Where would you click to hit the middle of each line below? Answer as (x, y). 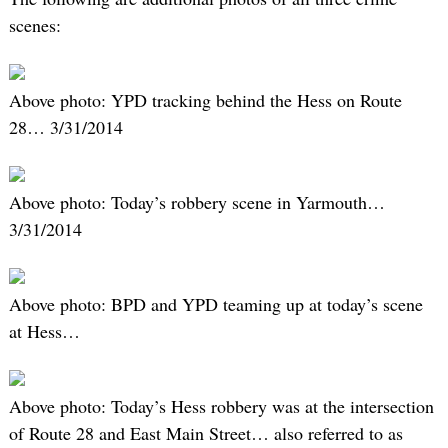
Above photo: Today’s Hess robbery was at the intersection (221, 406)
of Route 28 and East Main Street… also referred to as (205, 433)
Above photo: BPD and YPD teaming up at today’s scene (215, 304)
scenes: (34, 24)
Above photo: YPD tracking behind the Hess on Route (205, 99)
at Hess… (44, 331)
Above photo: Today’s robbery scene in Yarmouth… (196, 202)
